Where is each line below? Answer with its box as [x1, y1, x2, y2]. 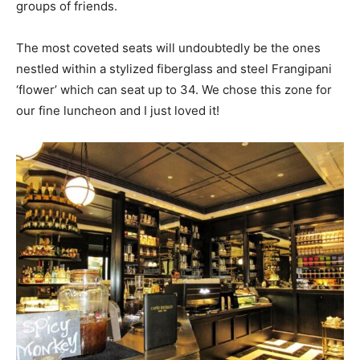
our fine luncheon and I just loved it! [16, 103, 219, 118]
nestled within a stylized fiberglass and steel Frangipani [16, 61, 332, 76]
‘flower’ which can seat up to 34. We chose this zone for [16, 82, 332, 97]
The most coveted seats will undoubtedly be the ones [16, 40, 321, 55]
